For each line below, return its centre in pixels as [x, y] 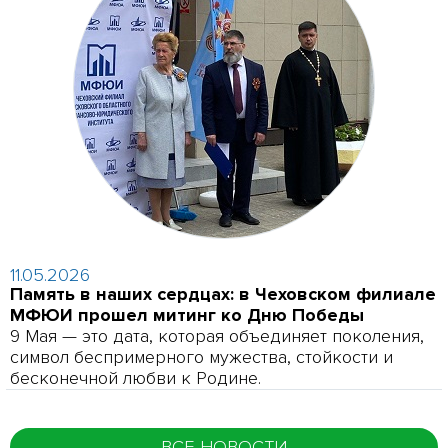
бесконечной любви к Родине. [136, 377]
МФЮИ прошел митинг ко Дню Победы [187, 314]
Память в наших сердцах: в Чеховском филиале [223, 293]
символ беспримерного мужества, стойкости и [202, 356]
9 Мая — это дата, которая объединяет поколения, [217, 335]
